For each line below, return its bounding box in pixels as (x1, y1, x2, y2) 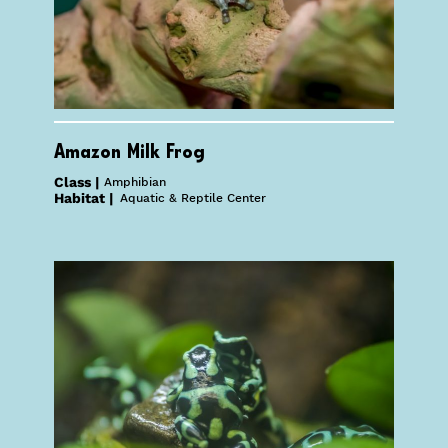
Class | (53, 174, 99, 191)
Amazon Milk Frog (53, 142, 205, 163)
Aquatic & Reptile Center (119, 191, 266, 206)
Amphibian (103, 175, 166, 190)
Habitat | (53, 190, 113, 207)
